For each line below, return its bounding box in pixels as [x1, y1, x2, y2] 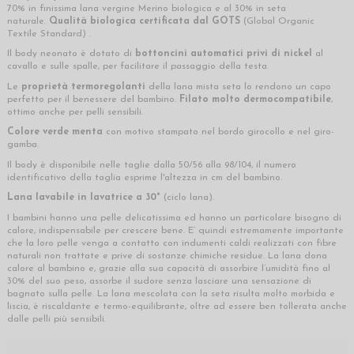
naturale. [7, 16, 49, 26]
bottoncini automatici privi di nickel [135, 49, 312, 59]
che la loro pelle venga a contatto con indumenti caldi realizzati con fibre [7, 239, 337, 249]
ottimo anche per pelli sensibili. [7, 107, 143, 117]
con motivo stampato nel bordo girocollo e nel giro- [106, 127, 334, 137]
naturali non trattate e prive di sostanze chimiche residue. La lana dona [7, 251, 327, 262]
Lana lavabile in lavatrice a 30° [7, 193, 160, 203]
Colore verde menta [7, 127, 106, 137]
